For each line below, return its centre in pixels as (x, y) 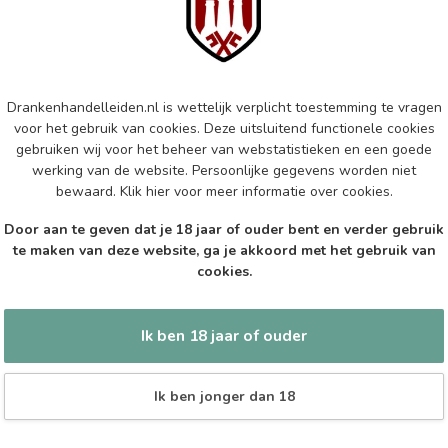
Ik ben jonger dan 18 (224, 396)
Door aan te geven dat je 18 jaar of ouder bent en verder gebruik (224, 229)
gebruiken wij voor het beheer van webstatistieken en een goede (224, 150)
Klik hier (144, 192)
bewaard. (87, 192)
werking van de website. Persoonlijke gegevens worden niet (224, 171)
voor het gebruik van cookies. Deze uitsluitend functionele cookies (224, 129)
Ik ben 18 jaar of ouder (224, 335)
